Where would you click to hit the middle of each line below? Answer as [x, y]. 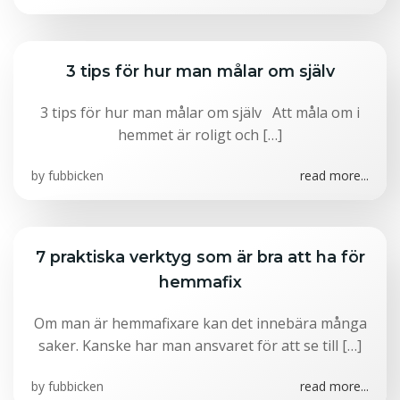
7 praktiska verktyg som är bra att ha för [200, 257]
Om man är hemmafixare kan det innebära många [200, 323]
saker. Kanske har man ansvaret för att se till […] [200, 346]
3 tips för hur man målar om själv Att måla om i [200, 112]
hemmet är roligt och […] [200, 135]
